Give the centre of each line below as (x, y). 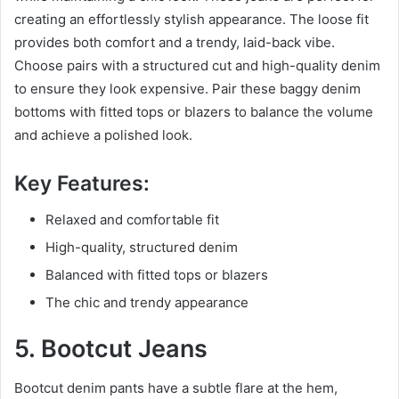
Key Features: (82, 184)
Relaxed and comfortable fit (132, 219)
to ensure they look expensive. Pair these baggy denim (187, 89)
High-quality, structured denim (142, 247)
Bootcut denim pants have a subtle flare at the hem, (176, 388)
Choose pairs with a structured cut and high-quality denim (197, 66)
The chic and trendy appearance (147, 302)
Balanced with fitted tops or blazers (157, 274)
